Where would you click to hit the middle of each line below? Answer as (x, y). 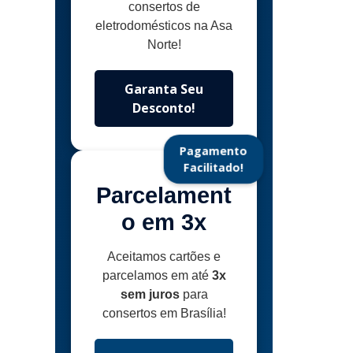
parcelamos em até (157, 276)
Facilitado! (214, 168)
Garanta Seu (164, 89)
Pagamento (214, 151)
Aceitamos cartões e (164, 257)
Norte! (164, 45)
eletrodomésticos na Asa (164, 26)
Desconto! (164, 108)
